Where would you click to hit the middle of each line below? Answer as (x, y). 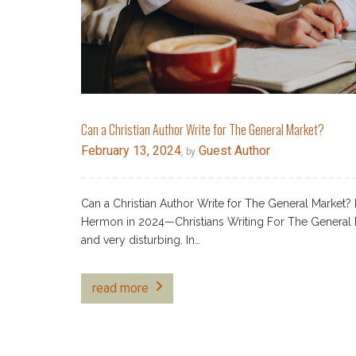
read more (120, 288)
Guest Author (233, 151)
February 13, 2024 (131, 151)
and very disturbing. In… (141, 240)
